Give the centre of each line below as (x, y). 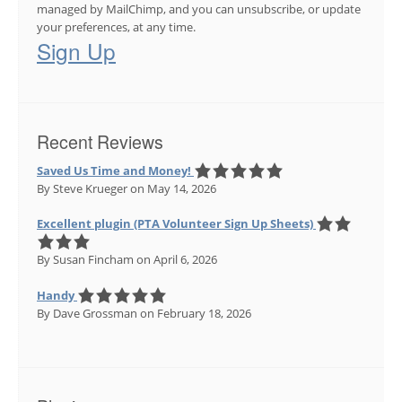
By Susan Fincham (85, 260)
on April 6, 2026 (175, 260)
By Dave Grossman (87, 313)
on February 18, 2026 (194, 313)
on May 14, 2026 (172, 188)
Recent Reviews (100, 142)
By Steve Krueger (82, 188)
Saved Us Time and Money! (114, 170)
